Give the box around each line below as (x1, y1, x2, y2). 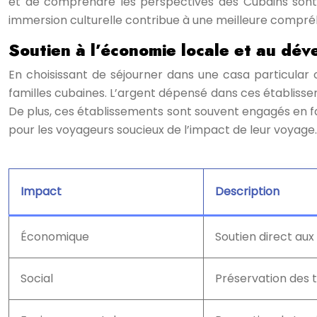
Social (21, 270, 53, 287)
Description (215, 183, 279, 200)
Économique (21, 229, 89, 245)
